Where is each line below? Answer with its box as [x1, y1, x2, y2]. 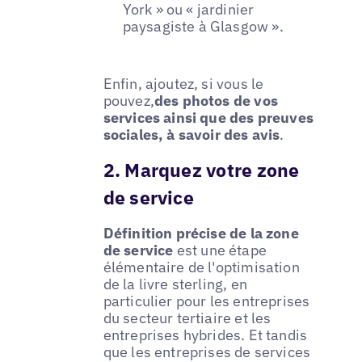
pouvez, [103, 90, 154, 110]
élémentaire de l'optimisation [103, 258, 300, 277]
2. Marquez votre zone [103, 158, 300, 183]
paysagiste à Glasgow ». [122, 16, 284, 36]
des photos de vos [154, 90, 278, 110]
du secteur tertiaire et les [103, 309, 271, 328]
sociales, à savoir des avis [103, 124, 280, 144]
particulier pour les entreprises [103, 292, 310, 311]
